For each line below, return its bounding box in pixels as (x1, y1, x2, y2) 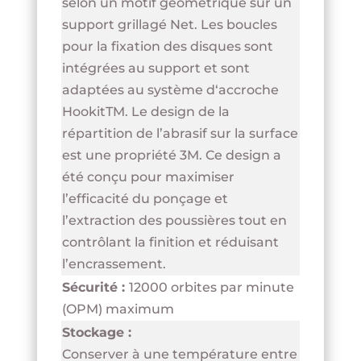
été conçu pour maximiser (61, 169, 234, 185)
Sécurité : (61, 280, 129, 296)
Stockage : (61, 325, 131, 341)
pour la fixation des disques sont (61, 39, 273, 55)
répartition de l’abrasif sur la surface (61, 126, 298, 142)
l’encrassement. (61, 256, 166, 272)
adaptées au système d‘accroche (61, 82, 279, 98)
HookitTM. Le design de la (61, 104, 230, 120)
